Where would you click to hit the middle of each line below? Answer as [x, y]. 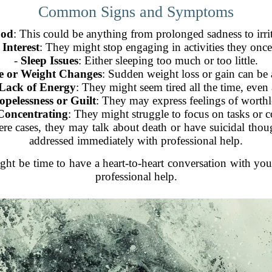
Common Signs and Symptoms [136, 12]
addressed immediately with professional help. [136, 140]
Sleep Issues [49, 60]
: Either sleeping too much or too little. [168, 60]
